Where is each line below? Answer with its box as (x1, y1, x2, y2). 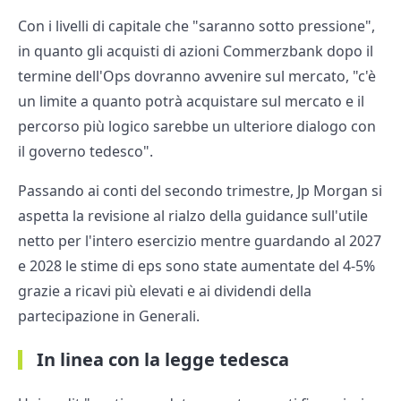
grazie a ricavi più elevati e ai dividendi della (18, 281, 311, 302)
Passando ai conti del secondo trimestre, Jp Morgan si (18, 181, 382, 201)
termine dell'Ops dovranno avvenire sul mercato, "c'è (18, 66, 376, 87)
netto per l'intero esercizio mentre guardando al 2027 (18, 231, 381, 252)
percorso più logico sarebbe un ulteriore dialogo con (18, 116, 376, 137)
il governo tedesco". (18, 141, 153, 162)
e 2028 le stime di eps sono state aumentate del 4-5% (18, 256, 375, 277)
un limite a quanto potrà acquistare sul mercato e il (18, 91, 364, 112)
